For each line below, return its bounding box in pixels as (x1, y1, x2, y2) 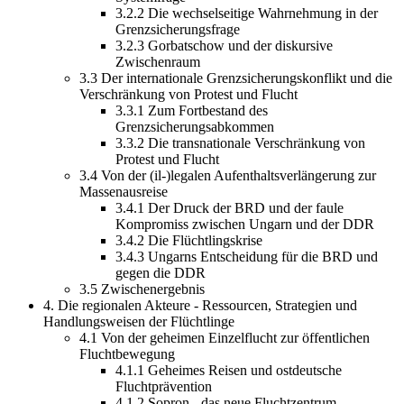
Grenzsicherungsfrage (115, 21, 240, 37)
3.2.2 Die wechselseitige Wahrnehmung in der (115, 5, 378, 21)
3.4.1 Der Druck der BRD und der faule (115, 199, 344, 216)
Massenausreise (79, 183, 168, 199)
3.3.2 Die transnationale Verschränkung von (115, 134, 365, 151)
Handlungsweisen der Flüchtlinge (43, 313, 234, 329)
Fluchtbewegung (79, 345, 175, 362)
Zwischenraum (115, 53, 200, 69)
